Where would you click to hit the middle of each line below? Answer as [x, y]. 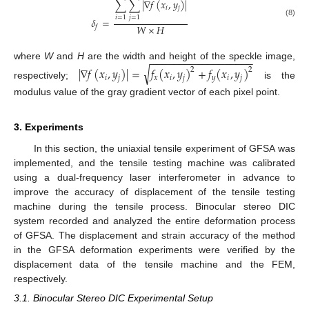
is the [274, 75]
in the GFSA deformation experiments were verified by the [154, 250]
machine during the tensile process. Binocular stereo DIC [154, 207]
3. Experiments [49, 127]
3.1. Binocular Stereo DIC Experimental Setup [113, 298]
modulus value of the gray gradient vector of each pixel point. [147, 92]
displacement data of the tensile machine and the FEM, [154, 265]
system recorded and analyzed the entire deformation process [154, 221]
